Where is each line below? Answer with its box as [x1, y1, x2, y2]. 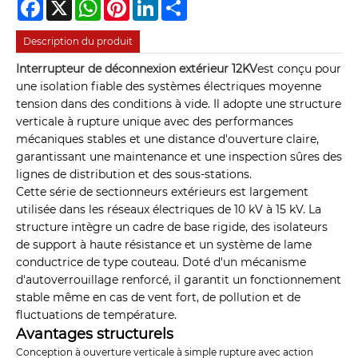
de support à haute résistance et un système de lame [16, 237, 312, 253]
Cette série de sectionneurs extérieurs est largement [16, 185, 308, 200]
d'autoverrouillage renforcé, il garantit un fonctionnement [16, 272, 341, 288]
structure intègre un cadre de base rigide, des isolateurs [16, 220, 328, 235]
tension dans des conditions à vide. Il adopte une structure [16, 97, 341, 112]
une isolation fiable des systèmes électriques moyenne [16, 79, 321, 94]
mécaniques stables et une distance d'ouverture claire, [16, 132, 319, 147]
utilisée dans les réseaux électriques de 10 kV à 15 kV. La [16, 202, 321, 217]
